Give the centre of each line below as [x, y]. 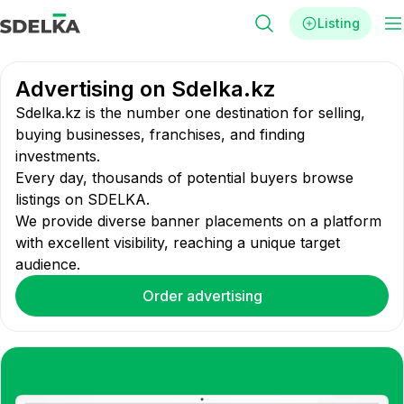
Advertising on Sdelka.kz [146, 89]
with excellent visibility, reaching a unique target [178, 243]
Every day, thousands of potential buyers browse [184, 178]
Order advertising [202, 296]
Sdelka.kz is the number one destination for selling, [190, 113]
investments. [58, 156]
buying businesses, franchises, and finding [160, 134]
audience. [48, 264]
